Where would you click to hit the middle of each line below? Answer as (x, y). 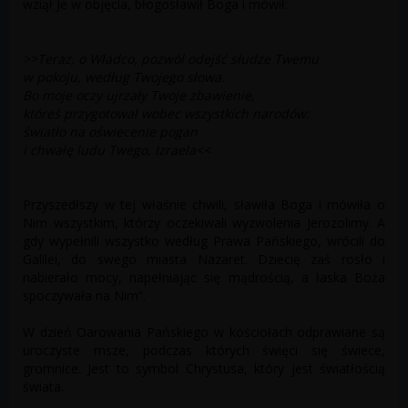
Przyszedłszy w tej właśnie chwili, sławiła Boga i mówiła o (204, 205)
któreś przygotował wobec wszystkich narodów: (166, 114)
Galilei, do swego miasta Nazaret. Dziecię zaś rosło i (204, 260)
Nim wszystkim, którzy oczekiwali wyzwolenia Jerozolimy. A (204, 223)
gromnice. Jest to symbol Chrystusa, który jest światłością (204, 369)
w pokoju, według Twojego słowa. (124, 77)
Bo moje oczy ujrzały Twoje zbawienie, (139, 96)
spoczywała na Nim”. (84, 296)
